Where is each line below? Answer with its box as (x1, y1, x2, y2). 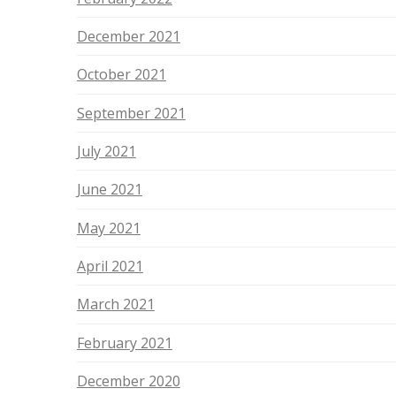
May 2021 (76, 217, 141, 238)
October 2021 (76, 65, 166, 85)
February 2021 (76, 332, 172, 353)
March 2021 (76, 294, 155, 315)
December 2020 (76, 371, 180, 392)
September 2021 (76, 103, 186, 123)
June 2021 (76, 179, 142, 200)
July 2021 (76, 141, 136, 162)
